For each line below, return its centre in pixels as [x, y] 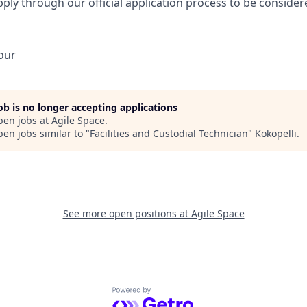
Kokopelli [276, 133]
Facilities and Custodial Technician [169, 133]
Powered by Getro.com [172, 294]
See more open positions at [127, 213]
